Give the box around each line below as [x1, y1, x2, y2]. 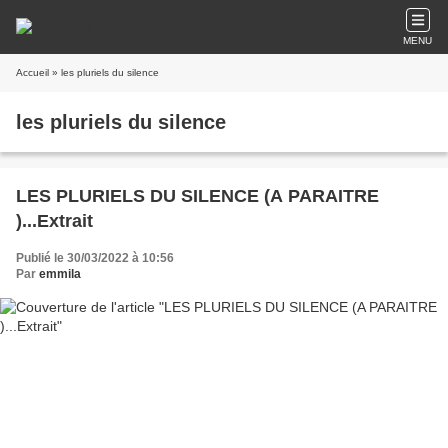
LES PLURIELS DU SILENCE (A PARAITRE [16, 186, 379, 206]
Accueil [16, 67, 49, 78]
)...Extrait [16, 211, 93, 231]
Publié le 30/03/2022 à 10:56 [16, 251, 174, 265]
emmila [39, 267, 81, 281]
